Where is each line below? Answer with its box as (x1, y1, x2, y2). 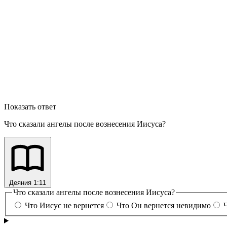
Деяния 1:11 (9, 179, 46, 187)
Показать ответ (4, 102, 56, 111)
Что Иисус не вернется (25, 201, 104, 210)
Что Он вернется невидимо (117, 201, 211, 210)
